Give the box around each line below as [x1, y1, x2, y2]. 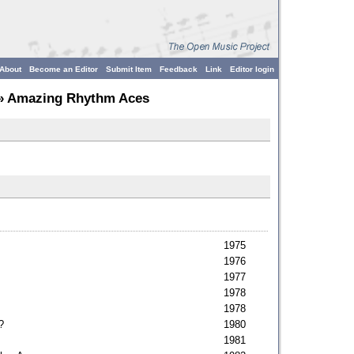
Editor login [230, 65, 274, 73]
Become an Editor [29, 65, 98, 73]
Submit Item [106, 65, 152, 73]
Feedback [160, 65, 198, 73]
